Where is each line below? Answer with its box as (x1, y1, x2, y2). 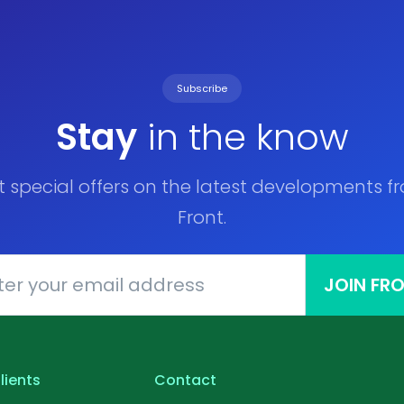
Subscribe (177, 81, 227, 96)
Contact (154, 370, 216, 391)
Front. (178, 205, 226, 231)
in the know (136, 112, 349, 163)
